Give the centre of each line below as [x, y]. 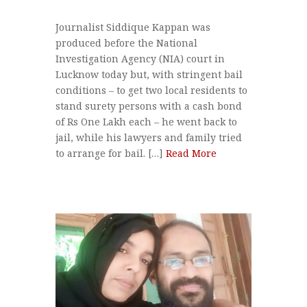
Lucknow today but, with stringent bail [149, 75]
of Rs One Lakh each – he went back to [146, 122]
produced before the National [126, 43]
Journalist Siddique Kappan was [133, 27]
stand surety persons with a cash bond [148, 106]
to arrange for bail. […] [110, 153]
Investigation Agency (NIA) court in [140, 59]
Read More [191, 153]
